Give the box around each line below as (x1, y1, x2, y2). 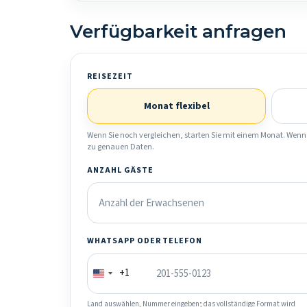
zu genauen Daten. (87, 141, 154, 153)
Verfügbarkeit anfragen (70, 21, 286, 42)
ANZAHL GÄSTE (87, 164, 153, 176)
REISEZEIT (87, 71, 133, 82)
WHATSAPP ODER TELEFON (87, 235, 203, 247)
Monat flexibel (143, 99, 210, 113)
